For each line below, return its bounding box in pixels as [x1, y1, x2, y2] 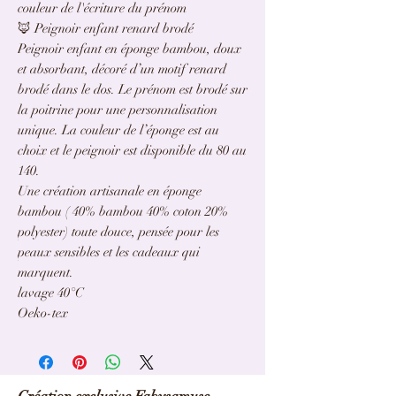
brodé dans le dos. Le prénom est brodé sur [18, 81, 247, 97]
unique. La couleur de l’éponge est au [18, 122, 219, 138]
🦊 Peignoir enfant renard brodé [18, 20, 194, 36]
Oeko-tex [18, 305, 68, 321]
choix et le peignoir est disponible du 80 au [18, 142, 247, 158]
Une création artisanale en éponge [18, 183, 202, 199]
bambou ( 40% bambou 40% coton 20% [18, 203, 228, 219]
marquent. [18, 264, 73, 280]
